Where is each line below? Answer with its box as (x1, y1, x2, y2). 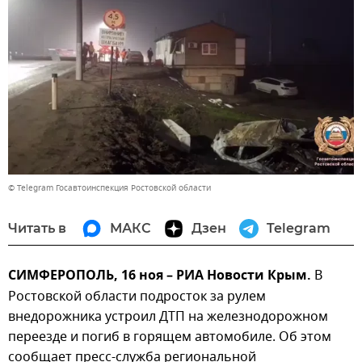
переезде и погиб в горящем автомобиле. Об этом (8, 327, 331, 347)
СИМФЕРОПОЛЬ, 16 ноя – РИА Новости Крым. (8, 266, 311, 288)
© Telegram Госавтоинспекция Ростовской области (8, 182, 211, 195)
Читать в (8, 221, 66, 237)
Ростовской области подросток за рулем (8, 287, 266, 307)
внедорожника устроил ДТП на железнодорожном (8, 307, 328, 327)
